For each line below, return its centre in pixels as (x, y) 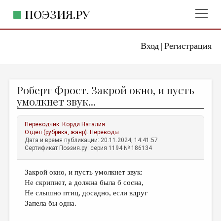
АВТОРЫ (24, 112)
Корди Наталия (84, 124)
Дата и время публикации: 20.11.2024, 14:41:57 (92, 140)
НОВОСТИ (26, 164)
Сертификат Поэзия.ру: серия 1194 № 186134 (89, 148)
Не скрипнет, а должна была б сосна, (86, 183)
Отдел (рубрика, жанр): (57, 132)
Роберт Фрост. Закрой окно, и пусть (106, 90)
